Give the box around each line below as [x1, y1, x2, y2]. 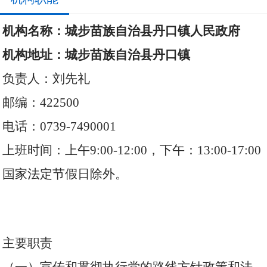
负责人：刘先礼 [2, 72, 91, 86]
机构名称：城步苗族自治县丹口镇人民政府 [2, 24, 241, 38]
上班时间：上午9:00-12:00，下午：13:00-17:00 [2, 143, 262, 157]
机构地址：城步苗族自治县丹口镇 [2, 48, 191, 62]
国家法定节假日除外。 [2, 167, 128, 181]
